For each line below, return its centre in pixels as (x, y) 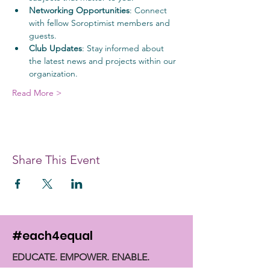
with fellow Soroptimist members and (101, 23)
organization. (53, 74)
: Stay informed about (124, 48)
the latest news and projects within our (104, 61)
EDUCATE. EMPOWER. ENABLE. (81, 257)
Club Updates (55, 48)
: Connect (149, 10)
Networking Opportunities (79, 10)
